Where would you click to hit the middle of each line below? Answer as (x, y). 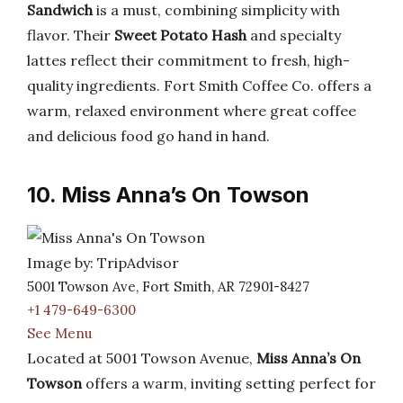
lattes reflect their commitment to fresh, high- (188, 60)
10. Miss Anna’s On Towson (168, 195)
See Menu (59, 333)
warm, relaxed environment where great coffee (192, 111)
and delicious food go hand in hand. (148, 136)
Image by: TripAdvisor (103, 263)
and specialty (294, 35)
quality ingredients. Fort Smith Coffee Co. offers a (199, 85)
